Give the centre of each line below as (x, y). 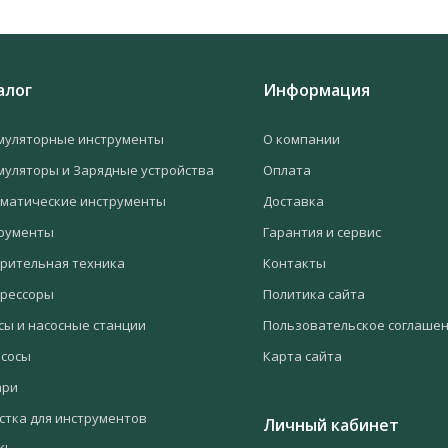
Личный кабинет (330, 424)
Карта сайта (302, 355)
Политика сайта (313, 293)
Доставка (293, 200)
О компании (301, 138)
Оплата (286, 169)
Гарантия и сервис (321, 231)
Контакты (294, 262)
